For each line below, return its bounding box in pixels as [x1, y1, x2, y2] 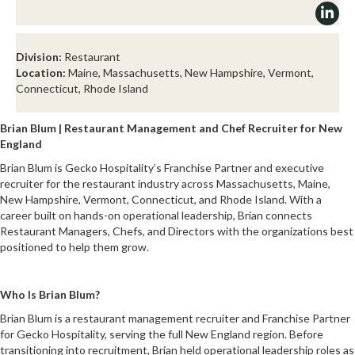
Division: [16, 50, 62, 64]
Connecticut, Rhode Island [16, 82, 148, 96]
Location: [16, 66, 66, 80]
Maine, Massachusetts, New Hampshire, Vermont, [68, 66, 314, 80]
